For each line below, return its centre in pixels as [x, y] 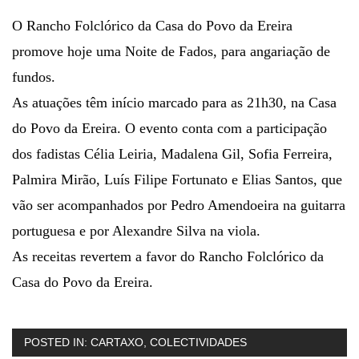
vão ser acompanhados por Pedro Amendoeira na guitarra [179, 206]
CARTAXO [117, 343]
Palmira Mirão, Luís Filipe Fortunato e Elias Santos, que [177, 180]
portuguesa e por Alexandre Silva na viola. [136, 231]
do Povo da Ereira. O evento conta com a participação [169, 129]
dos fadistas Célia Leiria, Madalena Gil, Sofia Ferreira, [172, 154]
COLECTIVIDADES [198, 343]
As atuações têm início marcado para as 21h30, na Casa [174, 103]
